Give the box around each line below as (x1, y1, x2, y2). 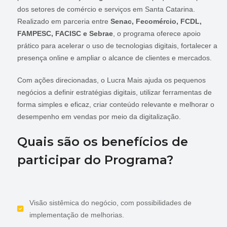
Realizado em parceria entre (17, 17, 110, 25)
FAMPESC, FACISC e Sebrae (17, 29, 113, 37)
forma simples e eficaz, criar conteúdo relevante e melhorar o (17, 100, 214, 108)
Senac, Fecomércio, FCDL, (110, 17, 202, 25)
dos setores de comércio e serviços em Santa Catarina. (17, 5, 195, 13)
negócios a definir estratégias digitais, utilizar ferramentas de (17, 88, 212, 96)
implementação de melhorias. (29, 210, 126, 219)
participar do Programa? (17, 152, 177, 167)
